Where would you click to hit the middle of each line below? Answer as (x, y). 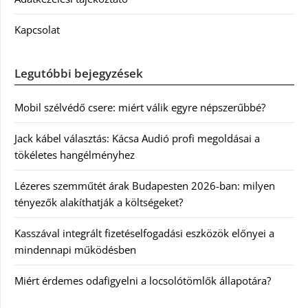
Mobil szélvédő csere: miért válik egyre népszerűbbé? (140, 107)
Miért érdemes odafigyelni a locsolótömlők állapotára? (143, 280)
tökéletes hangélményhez (75, 154)
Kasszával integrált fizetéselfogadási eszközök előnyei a (144, 233)
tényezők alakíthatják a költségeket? (99, 202)
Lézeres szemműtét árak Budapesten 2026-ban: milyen (145, 185)
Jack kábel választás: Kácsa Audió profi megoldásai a (137, 138)
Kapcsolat (37, 29)
